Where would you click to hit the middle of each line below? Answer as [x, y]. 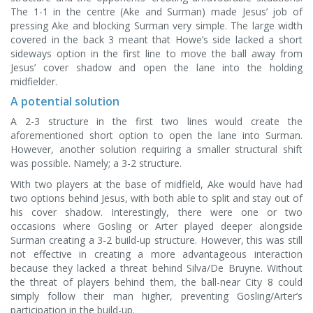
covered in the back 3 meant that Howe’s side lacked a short [156, 39]
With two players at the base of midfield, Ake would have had [156, 184]
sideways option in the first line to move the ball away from [156, 53]
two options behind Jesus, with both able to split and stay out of [156, 198]
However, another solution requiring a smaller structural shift [156, 149]
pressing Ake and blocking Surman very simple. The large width [156, 25]
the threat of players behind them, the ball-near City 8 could [156, 282]
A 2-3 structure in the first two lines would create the [156, 121]
